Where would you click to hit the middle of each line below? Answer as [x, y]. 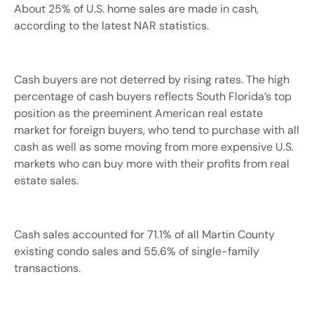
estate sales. [46, 180]
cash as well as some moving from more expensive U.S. [154, 146]
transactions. [47, 268]
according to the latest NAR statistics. [111, 26]
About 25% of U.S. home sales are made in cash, [136, 9]
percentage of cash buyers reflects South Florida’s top [153, 96]
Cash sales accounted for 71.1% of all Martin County [144, 234]
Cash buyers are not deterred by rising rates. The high [152, 79]
